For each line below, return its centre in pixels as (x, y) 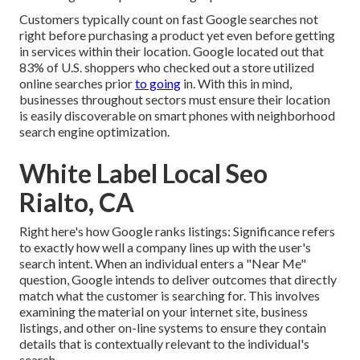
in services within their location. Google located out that (172, 51)
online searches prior (77, 84)
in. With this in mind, (236, 84)
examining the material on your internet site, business (164, 312)
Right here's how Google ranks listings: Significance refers (177, 231)
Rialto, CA (77, 202)
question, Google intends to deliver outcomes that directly (178, 280)
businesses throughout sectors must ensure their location (175, 100)
